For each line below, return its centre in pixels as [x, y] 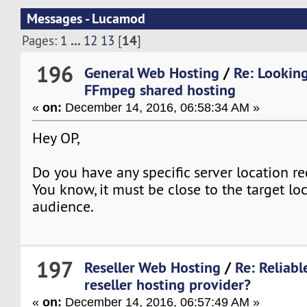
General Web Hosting [152, 72]
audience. [63, 206]
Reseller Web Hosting [153, 268]
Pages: [41, 41]
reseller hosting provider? [168, 285]
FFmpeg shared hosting [160, 89]
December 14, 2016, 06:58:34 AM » [161, 107]
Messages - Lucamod [86, 19]
